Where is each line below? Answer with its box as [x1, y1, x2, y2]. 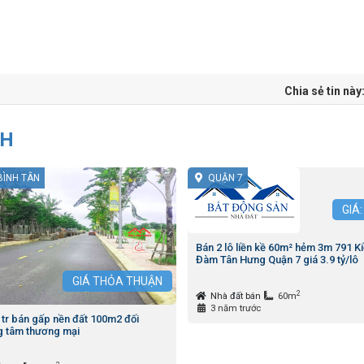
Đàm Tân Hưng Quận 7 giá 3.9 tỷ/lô [195, 253, 358, 266]
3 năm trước [210, 303, 261, 314]
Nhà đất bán [210, 291, 263, 302]
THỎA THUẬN [92, 275, 162, 288]
